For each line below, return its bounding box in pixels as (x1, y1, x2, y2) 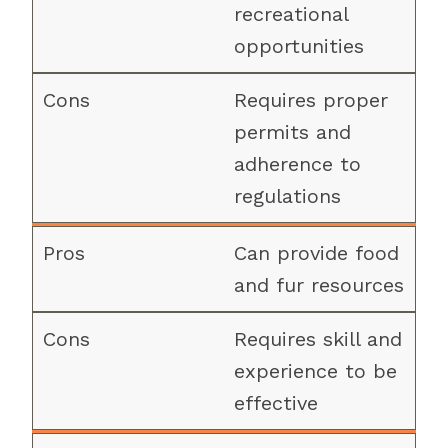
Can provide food (233, 241, 399, 265)
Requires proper (233, 88, 388, 112)
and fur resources (233, 273, 404, 297)
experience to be (233, 359, 397, 383)
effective (233, 391, 318, 415)
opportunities (233, 34, 364, 58)
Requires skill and (233, 327, 402, 351)
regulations (233, 184, 341, 208)
